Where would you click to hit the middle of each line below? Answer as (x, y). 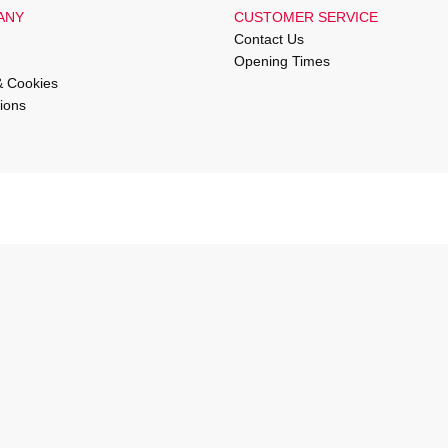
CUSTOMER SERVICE (306, 17)
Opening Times (282, 61)
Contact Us (269, 39)
